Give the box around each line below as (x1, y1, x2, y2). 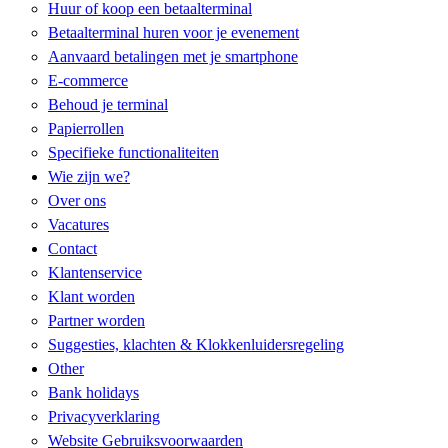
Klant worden (48, 288, 135, 306)
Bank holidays (48, 384, 139, 402)
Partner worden (48, 312, 145, 330)
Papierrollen (48, 120, 124, 138)
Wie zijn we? (48, 168, 130, 186)
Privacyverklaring (48, 408, 160, 426)
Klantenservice (48, 264, 142, 282)
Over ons (48, 192, 106, 210)
